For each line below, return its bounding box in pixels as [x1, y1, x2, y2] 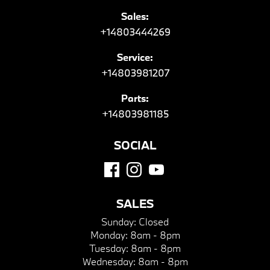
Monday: [90, 228, 130, 242]
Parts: [121, 92, 149, 105]
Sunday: [101, 215, 139, 228]
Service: [117, 51, 153, 64]
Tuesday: [89, 242, 131, 255]
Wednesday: [82, 255, 138, 268]
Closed [139, 215, 169, 228]
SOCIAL [113, 137, 157, 153]
